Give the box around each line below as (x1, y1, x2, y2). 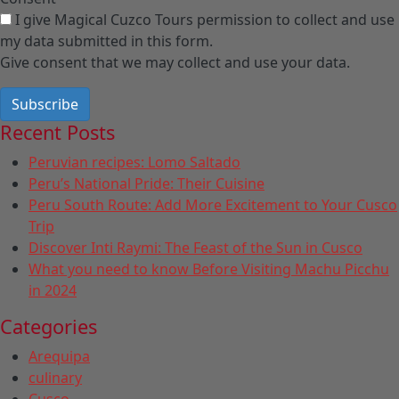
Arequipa (28, 346, 90, 366)
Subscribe (12, 94, 78, 114)
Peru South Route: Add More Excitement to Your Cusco (28, 194, 397, 215)
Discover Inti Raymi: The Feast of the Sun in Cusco (28, 237, 362, 257)
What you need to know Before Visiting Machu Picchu (28, 258, 389, 279)
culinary (28, 367, 82, 387)
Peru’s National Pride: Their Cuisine (28, 173, 265, 193)
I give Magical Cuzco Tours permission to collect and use (12, 9, 395, 29)
